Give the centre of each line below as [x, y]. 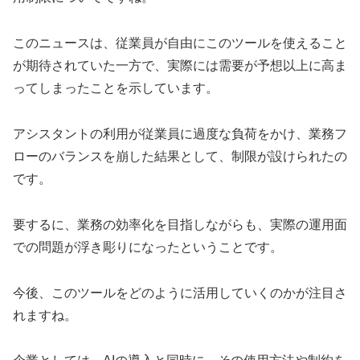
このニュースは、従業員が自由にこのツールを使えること [180, 43]
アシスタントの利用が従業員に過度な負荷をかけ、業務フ [180, 133]
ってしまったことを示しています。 [116, 88]
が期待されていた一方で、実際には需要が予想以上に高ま [180, 66]
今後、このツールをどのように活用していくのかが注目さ [180, 292]
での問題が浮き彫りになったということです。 [148, 247]
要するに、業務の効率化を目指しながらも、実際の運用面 [180, 224]
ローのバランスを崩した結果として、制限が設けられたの [180, 156]
